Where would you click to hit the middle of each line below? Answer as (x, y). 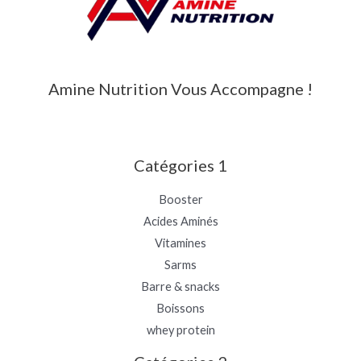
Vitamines (180, 243)
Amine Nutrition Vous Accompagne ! (180, 89)
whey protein (180, 330)
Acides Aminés (180, 222)
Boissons (180, 309)
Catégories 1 (180, 166)
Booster (180, 200)
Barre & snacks (180, 287)
